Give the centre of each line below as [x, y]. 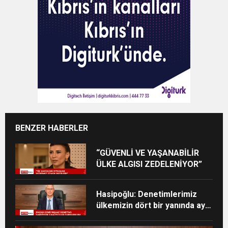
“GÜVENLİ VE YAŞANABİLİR [148, 153]
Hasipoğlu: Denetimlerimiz [147, 194]
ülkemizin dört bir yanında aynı [154, 206]
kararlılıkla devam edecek [146, 217]
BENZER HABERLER [52, 128]
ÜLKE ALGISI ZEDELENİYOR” [149, 164]
